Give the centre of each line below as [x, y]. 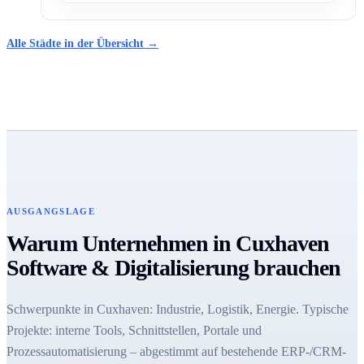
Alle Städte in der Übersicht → [82, 44]
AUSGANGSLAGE [51, 212]
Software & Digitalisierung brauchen [174, 268]
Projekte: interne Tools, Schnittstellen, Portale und [134, 331]
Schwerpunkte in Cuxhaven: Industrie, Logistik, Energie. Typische [178, 310]
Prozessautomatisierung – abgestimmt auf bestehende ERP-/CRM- [176, 352]
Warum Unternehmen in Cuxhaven [168, 244]
